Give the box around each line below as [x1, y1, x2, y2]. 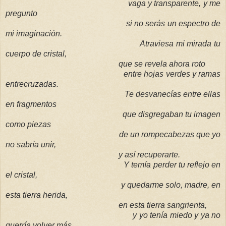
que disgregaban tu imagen [122, 110, 221, 119]
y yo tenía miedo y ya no [133, 211, 220, 220]
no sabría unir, [6, 140, 56, 149]
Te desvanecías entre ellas [124, 90, 221, 99]
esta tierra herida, [6, 191, 68, 200]
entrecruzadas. [6, 80, 59, 89]
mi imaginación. [6, 29, 62, 38]
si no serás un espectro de [126, 19, 221, 28]
